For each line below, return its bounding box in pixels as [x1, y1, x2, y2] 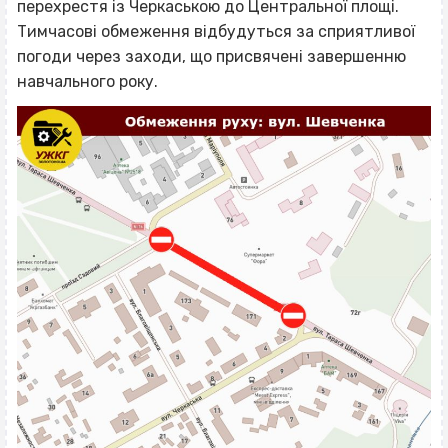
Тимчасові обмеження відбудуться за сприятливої [17, 21, 415, 41]
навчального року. [17, 71, 158, 91]
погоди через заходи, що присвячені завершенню [17, 46, 406, 66]
